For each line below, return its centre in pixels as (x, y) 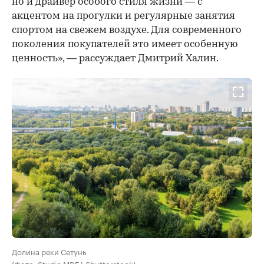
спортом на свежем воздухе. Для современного (127, 31)
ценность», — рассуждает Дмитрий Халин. (115, 59)
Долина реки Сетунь (49, 251)
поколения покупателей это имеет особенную (125, 45)
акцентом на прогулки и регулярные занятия (123, 16)
